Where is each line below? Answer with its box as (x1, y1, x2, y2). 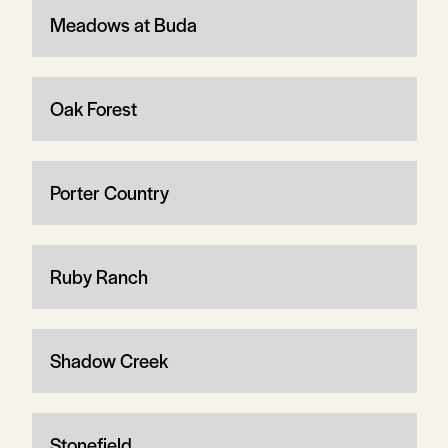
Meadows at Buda (49, 10, 197, 38)
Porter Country (49, 178, 169, 206)
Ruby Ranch (49, 262, 148, 290)
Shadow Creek (49, 346, 168, 374)
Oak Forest (49, 94, 137, 122)
